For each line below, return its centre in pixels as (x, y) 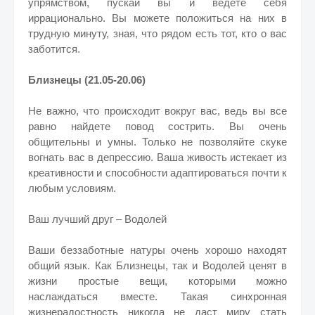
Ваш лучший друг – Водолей (97, 219)
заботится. (54, 49)
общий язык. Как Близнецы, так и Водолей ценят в (157, 265)
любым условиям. (72, 188)
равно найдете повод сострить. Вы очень (157, 126)
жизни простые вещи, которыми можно (157, 281)
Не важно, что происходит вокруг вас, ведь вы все (157, 111)
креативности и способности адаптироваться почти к (157, 173)
